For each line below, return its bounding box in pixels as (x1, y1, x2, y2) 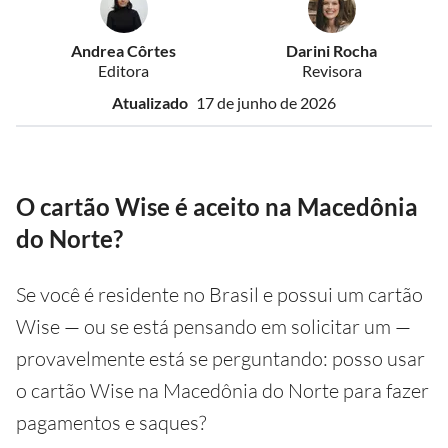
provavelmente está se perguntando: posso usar (16, 346, 425, 371)
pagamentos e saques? (16, 410, 206, 435)
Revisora (301, 61, 362, 80)
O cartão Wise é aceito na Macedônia (16, 192, 418, 221)
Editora (98, 61, 149, 80)
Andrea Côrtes (71, 41, 176, 60)
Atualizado (112, 93, 188, 112)
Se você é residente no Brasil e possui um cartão (16, 282, 423, 307)
